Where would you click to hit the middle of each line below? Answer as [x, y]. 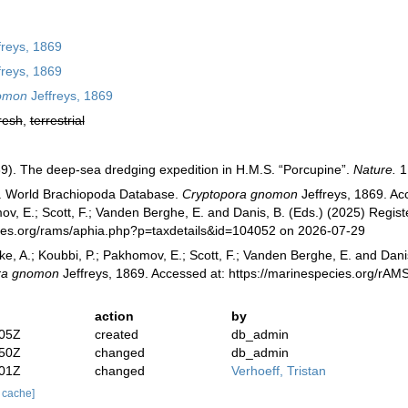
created [117, 334]
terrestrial [57, 120]
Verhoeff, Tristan [278, 371]
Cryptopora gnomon [240, 194]
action [115, 316]
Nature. [374, 169]
